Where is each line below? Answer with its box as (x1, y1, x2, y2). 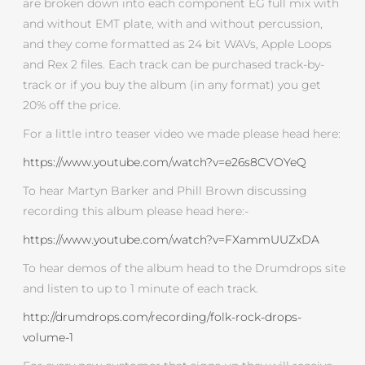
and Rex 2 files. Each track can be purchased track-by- (23, 57, 325, 73)
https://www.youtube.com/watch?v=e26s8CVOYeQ (23, 155, 307, 170)
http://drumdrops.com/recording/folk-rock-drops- (23, 310, 302, 325)
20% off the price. (23, 98, 121, 113)
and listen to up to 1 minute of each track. (23, 281, 259, 297)
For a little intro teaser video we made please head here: (23, 126, 341, 142)
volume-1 (23, 330, 74, 345)
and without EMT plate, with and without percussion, (23, 16, 323, 32)
